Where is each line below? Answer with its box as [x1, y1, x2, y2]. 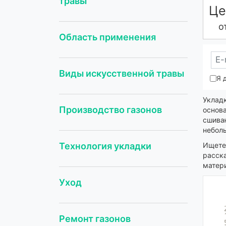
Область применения [59, 31, 156, 42]
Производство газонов [59, 104, 162, 115]
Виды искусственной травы [59, 68, 184, 79]
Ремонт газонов [59, 213, 131, 224]
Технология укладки [59, 140, 151, 151]
